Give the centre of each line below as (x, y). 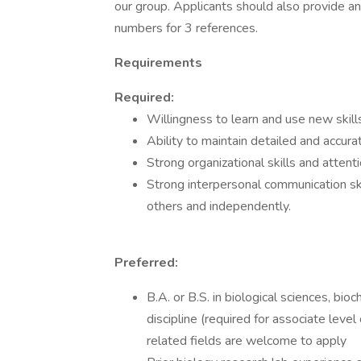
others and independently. (219, 206)
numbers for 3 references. (186, 28)
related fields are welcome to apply (247, 341)
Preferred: (146, 263)
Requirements (158, 63)
